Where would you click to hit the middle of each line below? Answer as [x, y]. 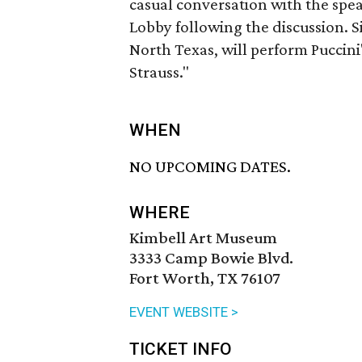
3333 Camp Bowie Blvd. [211, 258]
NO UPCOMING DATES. [210, 167]
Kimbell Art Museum [203, 238]
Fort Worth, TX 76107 [205, 278]
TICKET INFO [181, 349]
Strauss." [159, 72]
